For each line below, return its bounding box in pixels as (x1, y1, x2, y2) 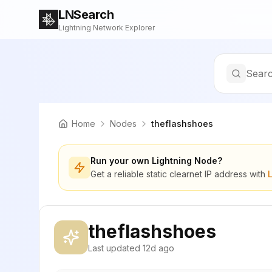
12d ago (143, 243, 174, 253)
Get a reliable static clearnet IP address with (90, 169, 268, 179)
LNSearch (58, 7, 114, 22)
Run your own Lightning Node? (90, 155, 222, 166)
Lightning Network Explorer (58, 23, 155, 32)
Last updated (88, 243, 143, 253)
